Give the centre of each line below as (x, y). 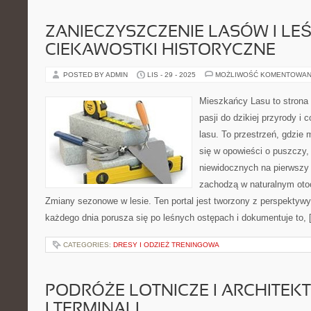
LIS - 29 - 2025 (171, 75)
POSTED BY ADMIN (96, 75)
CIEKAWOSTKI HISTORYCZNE (160, 51)
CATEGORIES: (88, 245)
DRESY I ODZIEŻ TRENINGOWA (166, 245)
